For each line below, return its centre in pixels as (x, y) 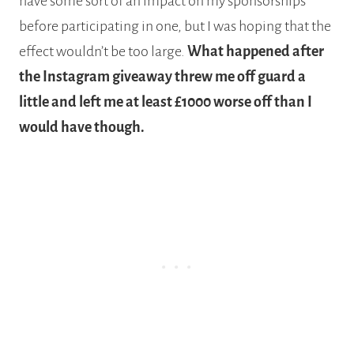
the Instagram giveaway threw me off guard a (162, 76)
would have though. (82, 127)
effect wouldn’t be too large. (103, 51)
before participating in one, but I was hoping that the (175, 26)
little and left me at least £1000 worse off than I (166, 102)
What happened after (256, 51)
